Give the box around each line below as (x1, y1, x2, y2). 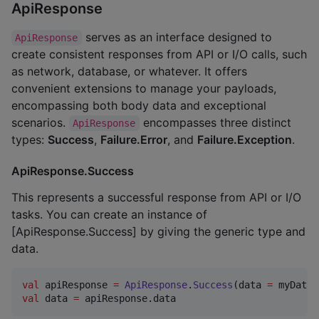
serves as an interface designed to (81, 29, 276, 44)
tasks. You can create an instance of (11, 207, 207, 222)
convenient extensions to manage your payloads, (11, 80, 276, 95)
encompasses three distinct (139, 115, 295, 130)
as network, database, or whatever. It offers (11, 63, 247, 78)
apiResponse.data (79, 293, 176, 305)
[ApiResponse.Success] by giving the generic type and (11, 224, 305, 239)
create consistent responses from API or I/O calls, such (11, 46, 307, 61)
